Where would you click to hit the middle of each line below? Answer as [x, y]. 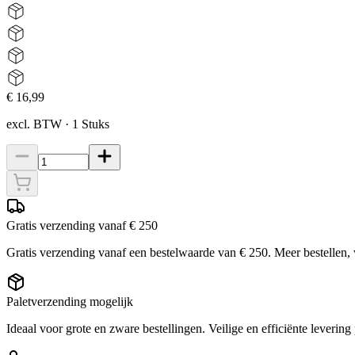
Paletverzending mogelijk [70, 301]
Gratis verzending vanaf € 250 [82, 225]
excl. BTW [34, 124]
